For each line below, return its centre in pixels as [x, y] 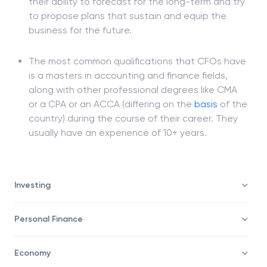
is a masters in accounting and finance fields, [128, 104]
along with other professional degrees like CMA [133, 118]
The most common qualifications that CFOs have [137, 90]
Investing [32, 214]
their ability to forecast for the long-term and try [137, 30]
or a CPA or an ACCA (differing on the [111, 133]
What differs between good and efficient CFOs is [138, 16]
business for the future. [80, 59]
